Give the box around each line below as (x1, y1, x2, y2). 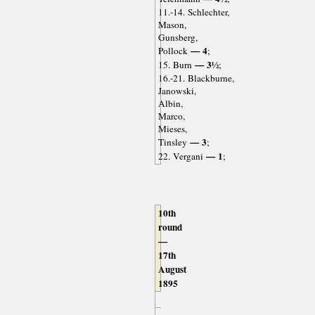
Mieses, (157, 122, 187, 135)
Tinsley (157, 135, 187, 148)
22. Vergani (157, 149, 203, 162)
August (157, 262, 186, 276)
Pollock (157, 44, 188, 57)
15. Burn (157, 58, 192, 71)
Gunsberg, (157, 30, 198, 44)
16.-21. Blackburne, (157, 71, 234, 84)
